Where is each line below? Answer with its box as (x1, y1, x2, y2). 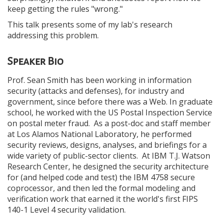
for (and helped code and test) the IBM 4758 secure (7, 172, 195, 183)
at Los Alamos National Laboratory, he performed (7, 129, 192, 139)
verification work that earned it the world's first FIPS (7, 193, 198, 204)
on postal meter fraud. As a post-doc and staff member (7, 118, 211, 129)
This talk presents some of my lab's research (7, 19, 172, 30)
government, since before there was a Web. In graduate (7, 96, 213, 107)
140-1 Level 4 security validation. (7, 204, 126, 215)
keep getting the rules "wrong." (7, 3, 123, 14)
